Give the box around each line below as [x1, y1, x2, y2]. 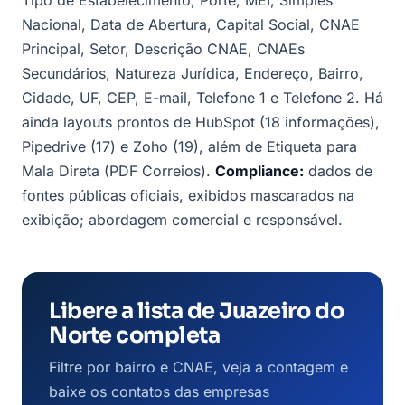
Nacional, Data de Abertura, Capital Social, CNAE [22, 14, 360, 33]
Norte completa [49, 321, 221, 349]
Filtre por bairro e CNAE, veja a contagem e [49, 357, 348, 376]
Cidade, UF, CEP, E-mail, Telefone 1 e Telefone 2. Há [22, 88, 383, 107]
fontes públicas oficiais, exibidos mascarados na [22, 185, 354, 204]
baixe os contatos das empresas [49, 381, 269, 400]
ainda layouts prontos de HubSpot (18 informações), [22, 112, 380, 131]
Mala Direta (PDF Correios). [22, 161, 215, 180]
